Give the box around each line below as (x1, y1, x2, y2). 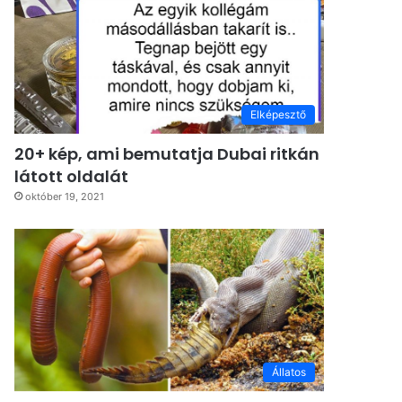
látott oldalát (14, 165, 129, 188)
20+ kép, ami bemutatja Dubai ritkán (14, 143, 320, 166)
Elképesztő (250, 108, 306, 122)
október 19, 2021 (25, 190, 105, 204)
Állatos (272, 365, 306, 380)
